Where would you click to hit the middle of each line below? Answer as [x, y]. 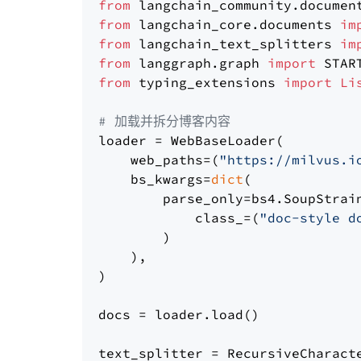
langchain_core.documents [235, 24]
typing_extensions [207, 82]
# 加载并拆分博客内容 [164, 121]
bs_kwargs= [155, 179]
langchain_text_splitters [235, 44]
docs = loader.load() [179, 314]
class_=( [179, 218]
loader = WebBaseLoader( [191, 140]
